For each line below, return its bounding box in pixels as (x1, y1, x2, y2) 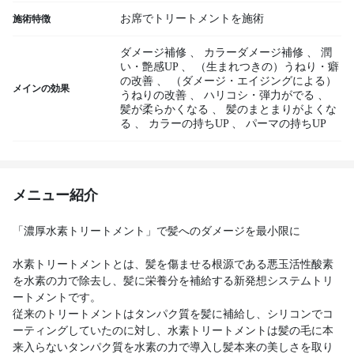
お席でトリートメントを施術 (120, 13, 264, 24)
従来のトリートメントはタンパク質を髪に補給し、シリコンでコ (13, 308, 333, 320)
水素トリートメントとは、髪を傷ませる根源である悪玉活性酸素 (13, 258, 333, 270)
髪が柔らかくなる (120, 104, 209, 115)
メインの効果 (13, 83, 70, 94)
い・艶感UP (120, 61, 178, 73)
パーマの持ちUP (246, 118, 326, 130)
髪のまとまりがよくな (226, 104, 337, 115)
